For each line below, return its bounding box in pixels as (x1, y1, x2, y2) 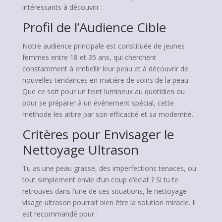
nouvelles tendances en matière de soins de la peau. (22, 75, 190, 85)
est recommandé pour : (22, 209, 98, 219)
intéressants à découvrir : (22, 2, 103, 12)
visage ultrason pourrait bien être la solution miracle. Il (22, 198, 196, 207)
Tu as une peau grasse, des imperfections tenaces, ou (22, 164, 196, 173)
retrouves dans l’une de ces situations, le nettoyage (22, 186, 187, 196)
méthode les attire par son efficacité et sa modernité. (22, 110, 193, 119)
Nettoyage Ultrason (22, 141, 139, 159)
